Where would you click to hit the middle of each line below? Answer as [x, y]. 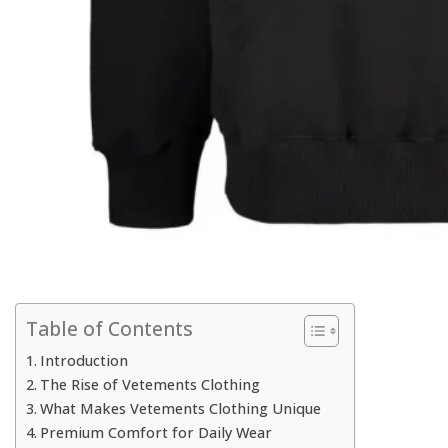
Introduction [83, 360]
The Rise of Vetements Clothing [149, 384]
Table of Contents [109, 329]
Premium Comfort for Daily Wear [155, 432]
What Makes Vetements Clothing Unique [180, 408]
